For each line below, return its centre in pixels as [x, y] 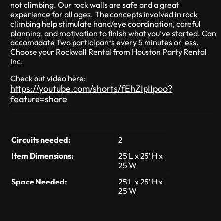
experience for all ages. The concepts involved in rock [104, 14]
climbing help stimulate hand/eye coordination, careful [106, 23]
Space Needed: [39, 181]
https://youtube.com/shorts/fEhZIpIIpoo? [92, 88]
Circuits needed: [41, 139]
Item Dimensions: [43, 156]
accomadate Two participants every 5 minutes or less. [105, 42]
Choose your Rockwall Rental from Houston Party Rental [109, 52]
